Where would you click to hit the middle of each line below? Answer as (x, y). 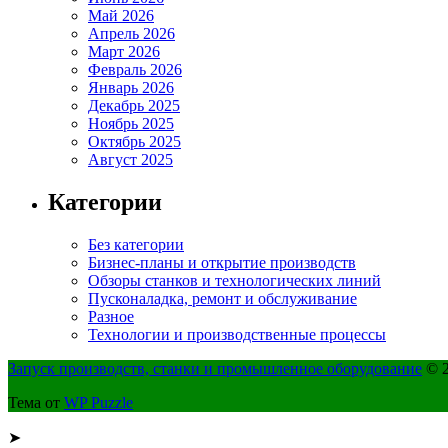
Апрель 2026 (131, 34)
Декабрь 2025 (134, 106)
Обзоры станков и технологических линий (234, 280)
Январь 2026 (131, 88)
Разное (111, 316)
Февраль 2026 (135, 70)
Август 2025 (130, 160)
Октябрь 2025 (134, 142)
